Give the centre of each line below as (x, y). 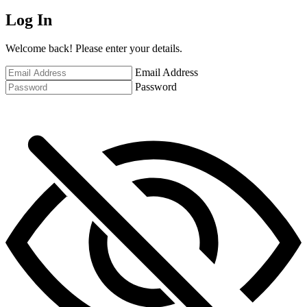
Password (156, 87)
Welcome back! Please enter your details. (94, 49)
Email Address (167, 73)
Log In (29, 20)
